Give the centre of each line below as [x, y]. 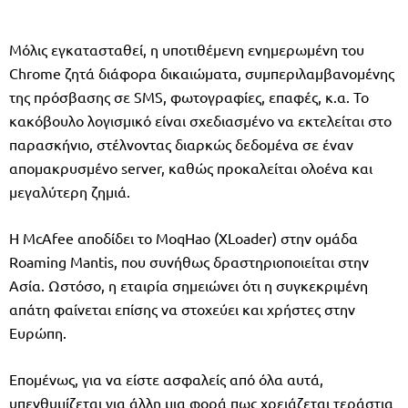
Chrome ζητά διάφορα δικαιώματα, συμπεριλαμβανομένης [202, 73]
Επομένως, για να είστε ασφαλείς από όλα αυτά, [166, 379]
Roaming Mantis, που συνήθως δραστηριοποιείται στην [189, 262]
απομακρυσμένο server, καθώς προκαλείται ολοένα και [191, 168]
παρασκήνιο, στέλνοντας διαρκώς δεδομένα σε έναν [181, 144]
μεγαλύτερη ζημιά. [70, 192]
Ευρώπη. [38, 333]
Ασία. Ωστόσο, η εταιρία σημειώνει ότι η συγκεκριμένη [189, 286]
